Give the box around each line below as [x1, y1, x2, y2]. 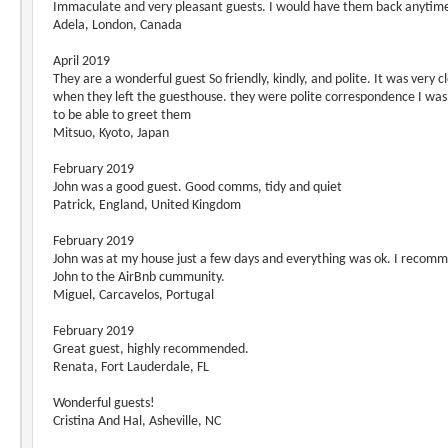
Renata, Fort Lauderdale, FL [53, 360, 209, 375]
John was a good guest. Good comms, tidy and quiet [53, 180, 342, 195]
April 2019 [53, 54, 110, 69]
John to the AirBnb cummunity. [53, 270, 225, 285]
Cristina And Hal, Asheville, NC [53, 414, 221, 429]
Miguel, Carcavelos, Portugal [53, 288, 214, 303]
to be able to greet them [53, 108, 191, 123]
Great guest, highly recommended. [53, 342, 249, 357]
